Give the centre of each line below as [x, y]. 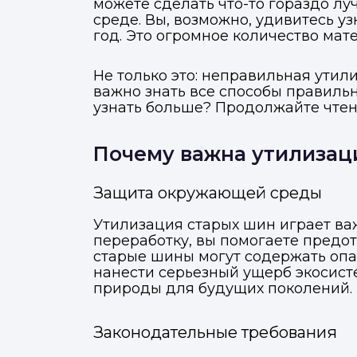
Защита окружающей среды [208, 193]
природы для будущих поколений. [223, 288]
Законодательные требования [215, 332]
